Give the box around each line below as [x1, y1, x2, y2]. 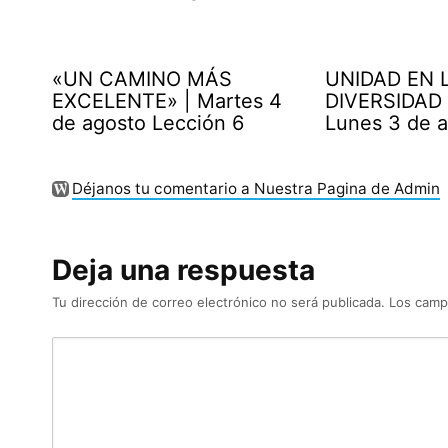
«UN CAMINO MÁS [52, 66, 232, 91]
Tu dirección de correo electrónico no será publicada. [52, 294, 385, 311]
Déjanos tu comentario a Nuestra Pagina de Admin [71, 178, 440, 198]
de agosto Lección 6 [52, 110, 244, 135]
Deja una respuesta [52, 253, 315, 288]
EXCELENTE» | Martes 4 [52, 88, 282, 113]
